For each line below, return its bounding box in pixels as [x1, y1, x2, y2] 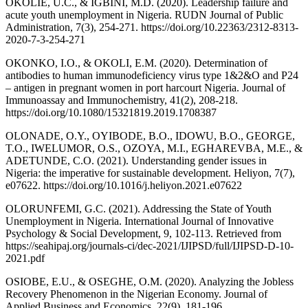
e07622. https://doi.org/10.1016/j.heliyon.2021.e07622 [5, 179, 242, 192]
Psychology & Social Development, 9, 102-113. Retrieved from [5, 228, 281, 240]
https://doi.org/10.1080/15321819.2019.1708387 [5, 107, 217, 119]
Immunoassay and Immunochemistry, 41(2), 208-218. [5, 94, 238, 107]
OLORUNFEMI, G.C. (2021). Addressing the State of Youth [5, 203, 272, 215]
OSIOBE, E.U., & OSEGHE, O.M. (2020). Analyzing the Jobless [5, 276, 294, 288]
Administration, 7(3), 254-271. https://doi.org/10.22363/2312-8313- [5, 21, 298, 34]
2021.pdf [5, 252, 45, 265]
